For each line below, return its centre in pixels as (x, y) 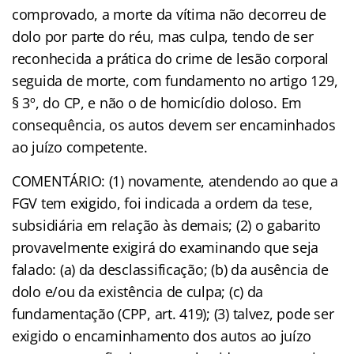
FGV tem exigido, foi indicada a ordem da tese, (162, 203)
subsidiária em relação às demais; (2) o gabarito (167, 226)
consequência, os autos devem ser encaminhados (174, 125)
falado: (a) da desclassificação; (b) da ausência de (170, 270)
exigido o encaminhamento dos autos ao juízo (162, 336)
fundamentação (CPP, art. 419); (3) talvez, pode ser (173, 314)
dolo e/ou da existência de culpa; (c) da (138, 292)
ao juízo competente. (80, 147)
